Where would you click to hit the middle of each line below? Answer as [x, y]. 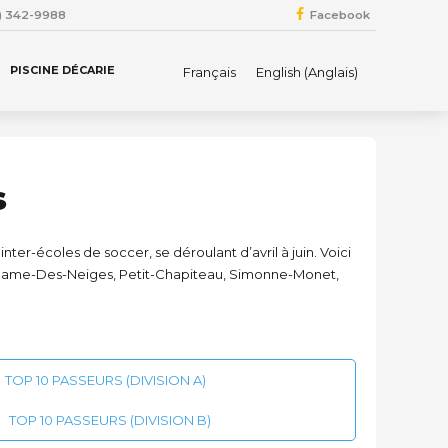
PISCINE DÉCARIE [62, 70]
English [278, 72]
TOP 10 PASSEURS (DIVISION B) [110, 420]
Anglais [331, 72]
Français [209, 72]
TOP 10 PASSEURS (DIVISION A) [105, 380]
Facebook [340, 14]
